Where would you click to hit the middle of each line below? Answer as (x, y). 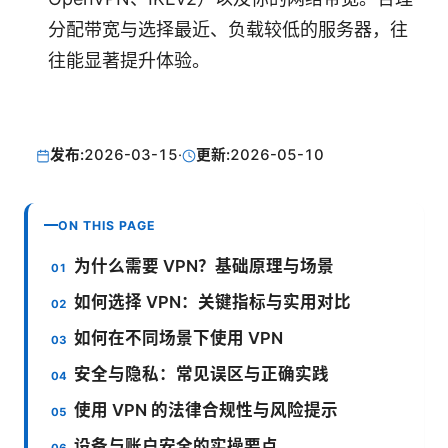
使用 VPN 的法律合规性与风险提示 (206, 409)
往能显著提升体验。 (129, 61)
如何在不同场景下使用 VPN (179, 337)
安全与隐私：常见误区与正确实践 (202, 373)
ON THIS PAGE (107, 225)
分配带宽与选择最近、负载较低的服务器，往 (228, 30)
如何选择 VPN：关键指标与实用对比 (213, 301)
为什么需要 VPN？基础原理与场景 (204, 265)
